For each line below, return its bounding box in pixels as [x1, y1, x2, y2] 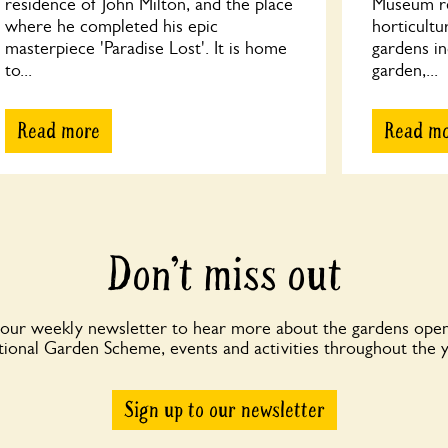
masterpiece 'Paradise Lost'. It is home [5, 38, 288, 58]
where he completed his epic [5, 16, 219, 36]
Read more [17, 117, 101, 145]
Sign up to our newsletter [123, 396, 325, 425]
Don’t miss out [106, 246, 342, 305]
